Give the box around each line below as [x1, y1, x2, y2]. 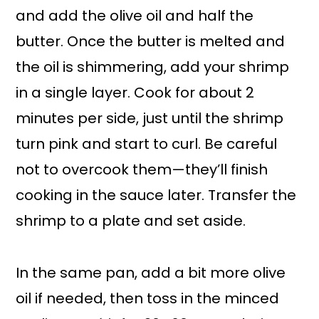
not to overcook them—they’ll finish [16, 159, 268, 180]
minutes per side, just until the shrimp [16, 108, 284, 129]
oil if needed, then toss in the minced [16, 288, 280, 309]
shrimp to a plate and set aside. [16, 211, 246, 231]
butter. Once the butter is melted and [16, 31, 286, 52]
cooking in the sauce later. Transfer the [16, 185, 297, 206]
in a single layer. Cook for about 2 [16, 83, 255, 103]
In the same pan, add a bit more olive [16, 263, 286, 283]
